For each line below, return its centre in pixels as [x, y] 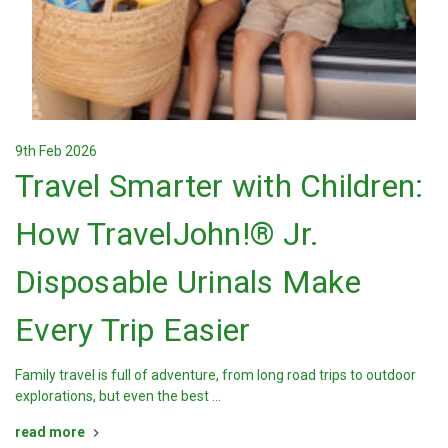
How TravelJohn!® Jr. [167, 234]
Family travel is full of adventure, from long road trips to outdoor [215, 375]
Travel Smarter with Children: [219, 186]
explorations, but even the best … [118, 396]
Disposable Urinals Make [188, 282]
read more [50, 432]
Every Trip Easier [133, 330]
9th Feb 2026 [56, 151]
